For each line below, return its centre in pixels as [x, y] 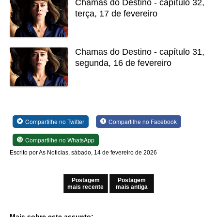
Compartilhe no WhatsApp [60, 139]
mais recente [85, 187]
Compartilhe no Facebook [142, 121]
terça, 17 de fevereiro [116, 14]
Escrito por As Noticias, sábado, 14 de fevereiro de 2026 [83, 152]
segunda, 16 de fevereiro [123, 63]
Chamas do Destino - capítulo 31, [140, 52]
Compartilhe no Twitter [54, 121]
